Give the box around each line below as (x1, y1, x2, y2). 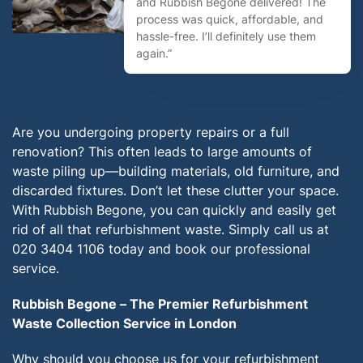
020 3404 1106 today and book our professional (12, 241, 310, 257)
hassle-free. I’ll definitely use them (136, 29, 316, 43)
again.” (136, 46, 172, 60)
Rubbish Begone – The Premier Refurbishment (12, 296, 308, 312)
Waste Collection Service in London (12, 315, 237, 331)
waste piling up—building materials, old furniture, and (12, 163, 340, 179)
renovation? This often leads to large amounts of (12, 143, 312, 160)
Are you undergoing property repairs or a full (12, 124, 289, 140)
